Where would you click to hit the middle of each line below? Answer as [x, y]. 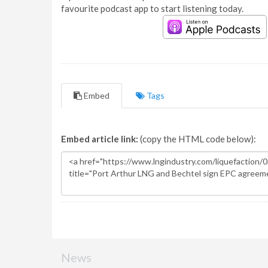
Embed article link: [100, 139]
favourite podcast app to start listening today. [152, 8]
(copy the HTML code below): [197, 139]
